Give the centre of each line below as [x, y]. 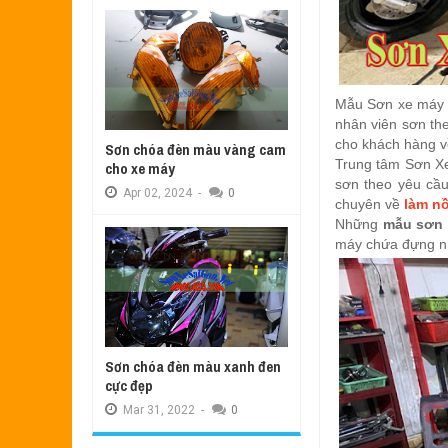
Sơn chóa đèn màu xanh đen [192, 366]
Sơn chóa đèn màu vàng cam [195, 149]
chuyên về [370, 203]
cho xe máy [139, 168]
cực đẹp [128, 385]
